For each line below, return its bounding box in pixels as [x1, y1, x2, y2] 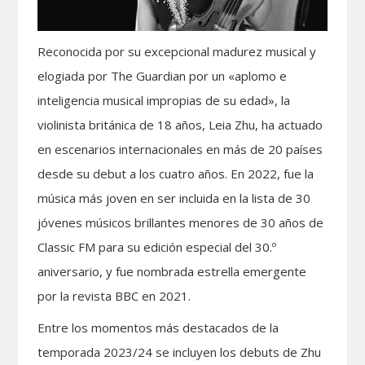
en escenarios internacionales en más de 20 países [37, 140, 323, 157]
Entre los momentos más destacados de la [37, 319, 279, 336]
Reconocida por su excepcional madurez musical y [37, 42, 317, 59]
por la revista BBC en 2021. [37, 287, 191, 304]
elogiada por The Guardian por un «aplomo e [37, 67, 288, 84]
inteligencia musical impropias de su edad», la [37, 91, 291, 108]
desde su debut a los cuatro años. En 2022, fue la [37, 165, 314, 182]
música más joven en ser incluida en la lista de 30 [37, 189, 311, 206]
